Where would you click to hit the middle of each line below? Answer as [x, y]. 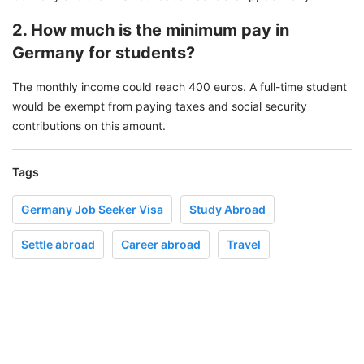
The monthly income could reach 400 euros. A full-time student [180, 87]
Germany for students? [104, 53]
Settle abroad [58, 245]
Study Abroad [227, 210]
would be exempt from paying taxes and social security [160, 106]
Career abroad [161, 245]
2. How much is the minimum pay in [151, 30]
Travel [244, 245]
